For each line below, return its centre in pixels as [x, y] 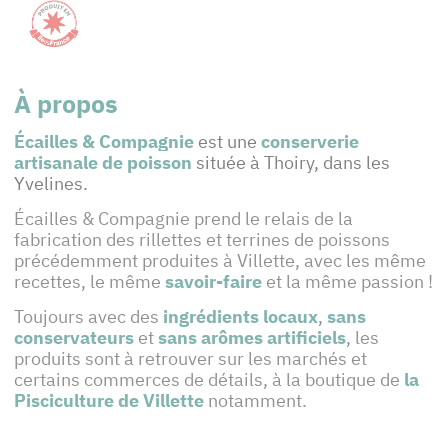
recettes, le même [89, 282]
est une [227, 142]
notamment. [255, 401]
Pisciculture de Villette [109, 401]
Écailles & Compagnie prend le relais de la [183, 219]
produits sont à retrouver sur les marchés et [190, 359]
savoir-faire [213, 282]
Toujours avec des [88, 317]
